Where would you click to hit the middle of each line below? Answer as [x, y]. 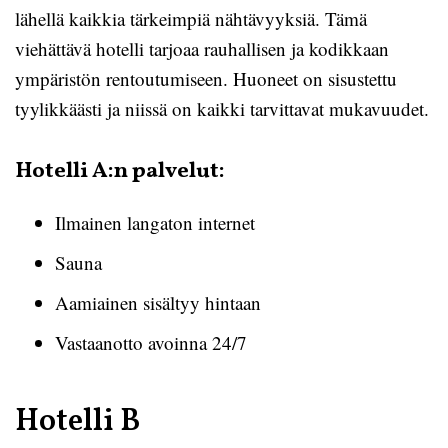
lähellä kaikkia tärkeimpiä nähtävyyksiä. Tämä [191, 18]
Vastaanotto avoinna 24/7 [151, 342]
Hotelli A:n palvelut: [120, 171]
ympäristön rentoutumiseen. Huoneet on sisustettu [206, 78]
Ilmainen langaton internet [155, 222]
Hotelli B [77, 422]
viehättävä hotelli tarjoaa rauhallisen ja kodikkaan [202, 48]
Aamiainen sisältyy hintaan [158, 302]
